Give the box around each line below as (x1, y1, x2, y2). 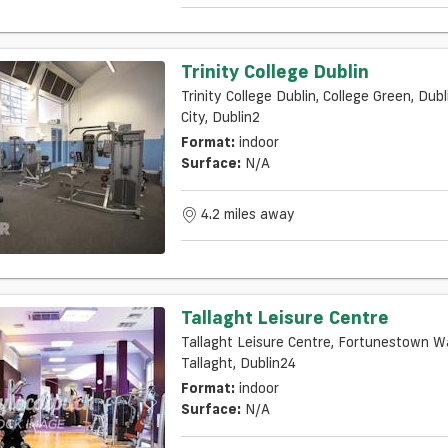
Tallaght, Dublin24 (180, 353, 296, 372)
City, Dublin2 (180, 107, 260, 126)
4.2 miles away (200, 205, 295, 224)
